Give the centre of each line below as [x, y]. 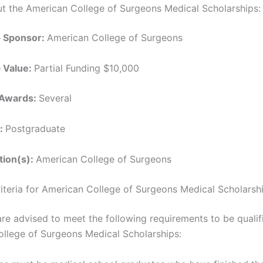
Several [55, 98]
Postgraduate [35, 128]
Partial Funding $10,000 [87, 68]
